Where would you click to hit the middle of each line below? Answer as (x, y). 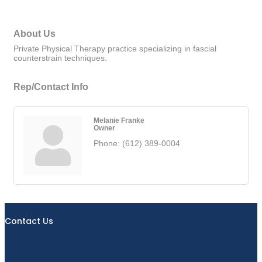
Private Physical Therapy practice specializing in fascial (115, 48)
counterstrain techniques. (60, 58)
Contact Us (29, 221)
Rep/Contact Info (51, 86)
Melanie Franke (119, 120)
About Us (35, 33)
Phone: (107, 143)
